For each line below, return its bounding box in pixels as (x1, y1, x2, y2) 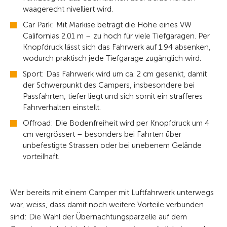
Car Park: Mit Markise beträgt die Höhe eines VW (23, 20, 192, 30)
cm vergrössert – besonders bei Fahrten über (23, 130, 181, 139)
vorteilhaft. (23, 152, 59, 162)
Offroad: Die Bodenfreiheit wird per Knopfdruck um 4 (23, 119, 209, 128)
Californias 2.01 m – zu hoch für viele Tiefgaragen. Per (23, 31, 210, 41)
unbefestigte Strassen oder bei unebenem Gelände (23, 141, 202, 150)
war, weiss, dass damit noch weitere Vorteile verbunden (10, 200, 204, 210)
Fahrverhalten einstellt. (23, 103, 101, 112)
